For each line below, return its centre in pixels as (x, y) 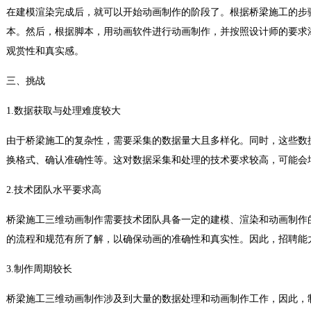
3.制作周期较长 (39, 269)
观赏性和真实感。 (45, 51)
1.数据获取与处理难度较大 (64, 111)
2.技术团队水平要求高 (54, 190)
